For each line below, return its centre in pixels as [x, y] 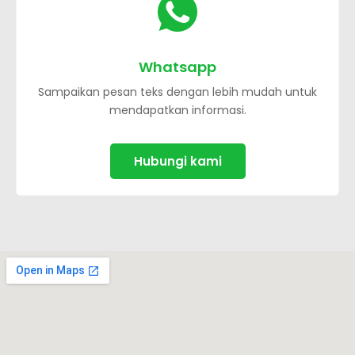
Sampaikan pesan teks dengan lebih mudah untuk [177, 92]
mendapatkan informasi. [177, 110]
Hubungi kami [177, 161]
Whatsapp [177, 67]
